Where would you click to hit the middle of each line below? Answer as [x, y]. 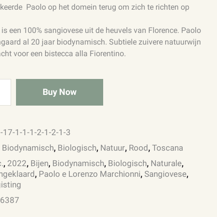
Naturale [166, 163]
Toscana [168, 148]
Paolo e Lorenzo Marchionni [90, 174]
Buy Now [60, 92]
